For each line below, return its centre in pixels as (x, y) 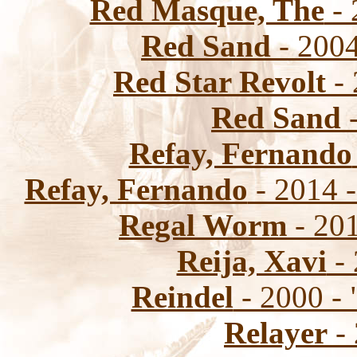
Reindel (182, 297)
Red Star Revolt (220, 82)
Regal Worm (203, 225)
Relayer (276, 333)
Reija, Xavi (251, 261)
